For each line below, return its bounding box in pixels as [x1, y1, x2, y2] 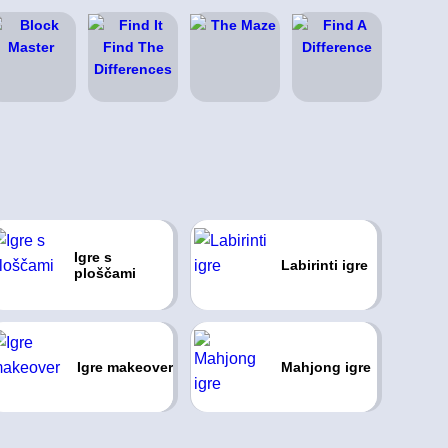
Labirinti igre [280, 257, 368, 273]
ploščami [73, 265, 136, 281]
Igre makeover [76, 359, 173, 375]
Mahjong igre [280, 359, 371, 375]
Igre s [73, 249, 112, 265]
